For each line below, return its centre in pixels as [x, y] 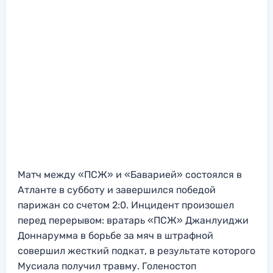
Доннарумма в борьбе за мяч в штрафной [115, 236]
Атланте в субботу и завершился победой [117, 190]
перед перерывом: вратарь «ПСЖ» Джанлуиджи [133, 221]
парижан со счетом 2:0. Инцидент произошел [126, 205]
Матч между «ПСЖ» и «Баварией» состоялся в [130, 175]
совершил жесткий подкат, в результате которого [136, 251]
